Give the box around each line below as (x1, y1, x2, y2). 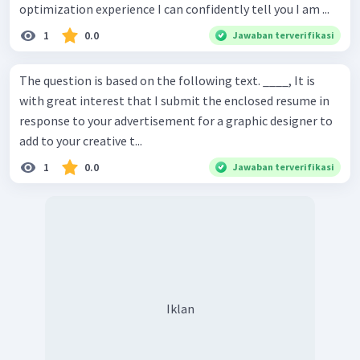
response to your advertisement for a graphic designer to (19, 112, 333, 129)
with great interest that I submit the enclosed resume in (19, 92, 329, 109)
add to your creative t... (19, 133, 142, 149)
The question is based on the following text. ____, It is (19, 72, 263, 89)
